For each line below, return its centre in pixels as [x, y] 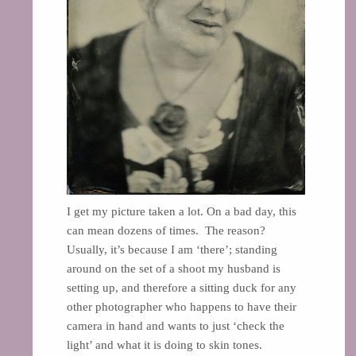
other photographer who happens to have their [181, 306]
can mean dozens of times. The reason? [167, 230]
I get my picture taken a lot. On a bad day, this [181, 211]
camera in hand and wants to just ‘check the [175, 325]
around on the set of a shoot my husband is [173, 268]
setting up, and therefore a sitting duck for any [181, 287]
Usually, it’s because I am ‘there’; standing [172, 249]
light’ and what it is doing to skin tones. [166, 344]
